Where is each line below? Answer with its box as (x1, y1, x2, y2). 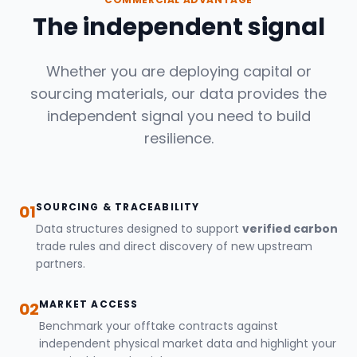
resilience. (143, 128, 214, 148)
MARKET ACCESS (39, 297, 139, 311)
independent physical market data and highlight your (39, 335, 336, 351)
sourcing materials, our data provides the (30, 84, 327, 104)
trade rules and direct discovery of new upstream (36, 238, 312, 254)
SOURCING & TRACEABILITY (36, 200, 200, 214)
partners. (36, 256, 85, 272)
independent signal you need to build (46, 106, 311, 126)
